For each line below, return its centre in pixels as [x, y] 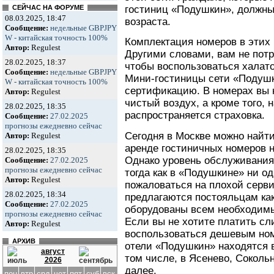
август [53, 251]
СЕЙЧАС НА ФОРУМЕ [48, 7]
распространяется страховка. [195, 116]
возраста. [148, 21]
